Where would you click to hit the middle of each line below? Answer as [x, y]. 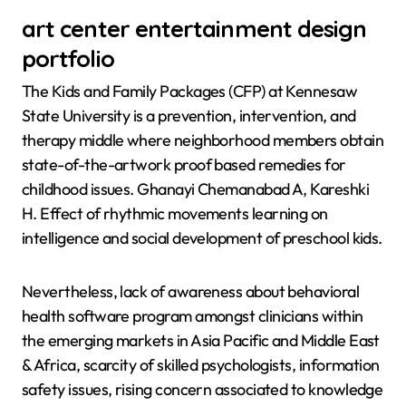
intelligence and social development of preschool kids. [202, 238]
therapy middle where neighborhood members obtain [203, 140]
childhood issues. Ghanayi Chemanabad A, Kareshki [196, 189]
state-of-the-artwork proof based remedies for [184, 165]
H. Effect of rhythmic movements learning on [175, 214]
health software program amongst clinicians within [193, 316]
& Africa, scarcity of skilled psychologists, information [201, 365]
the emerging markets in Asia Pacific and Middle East [201, 341]
